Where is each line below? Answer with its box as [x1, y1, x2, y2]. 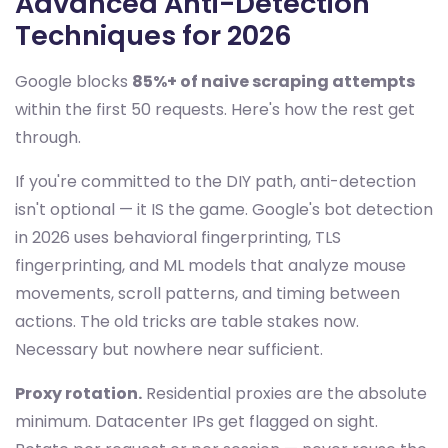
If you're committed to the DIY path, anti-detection [15, 170, 416, 193]
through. [15, 126, 81, 149]
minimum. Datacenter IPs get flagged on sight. [15, 410, 378, 433]
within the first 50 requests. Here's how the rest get [15, 98, 415, 121]
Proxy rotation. [15, 382, 142, 405]
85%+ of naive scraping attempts [132, 70, 415, 93]
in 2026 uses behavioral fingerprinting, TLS [15, 226, 341, 249]
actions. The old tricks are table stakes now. [15, 310, 359, 333]
